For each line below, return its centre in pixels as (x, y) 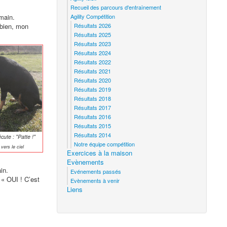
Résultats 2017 (93, 107)
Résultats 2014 (93, 135)
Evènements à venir (95, 180)
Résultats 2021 (93, 71)
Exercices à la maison (100, 153)
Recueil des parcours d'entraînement (116, 7)
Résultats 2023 (93, 44)
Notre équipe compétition (105, 144)
